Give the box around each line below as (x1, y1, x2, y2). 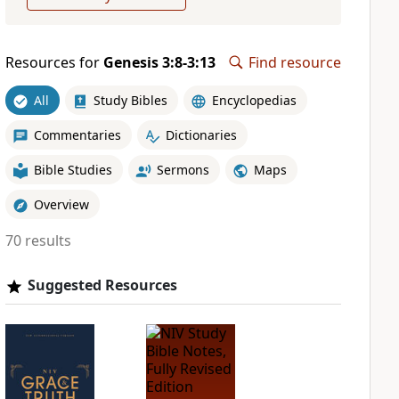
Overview (33, 195, 89, 213)
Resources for (4, 53, 103, 72)
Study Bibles (93, 91, 167, 109)
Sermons (156, 160, 209, 178)
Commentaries (33, 126, 121, 143)
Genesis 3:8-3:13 (102, 53, 216, 72)
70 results (4, 231, 71, 250)
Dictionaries (165, 126, 237, 143)
